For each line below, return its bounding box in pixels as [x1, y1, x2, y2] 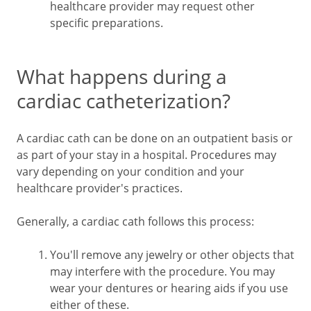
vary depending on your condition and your [17, 164, 244, 179]
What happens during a [17, 63, 227, 90]
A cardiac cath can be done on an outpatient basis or [17, 131, 293, 146]
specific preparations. [50, 15, 163, 31]
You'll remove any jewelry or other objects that [50, 247, 294, 262]
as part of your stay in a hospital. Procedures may [17, 147, 276, 162]
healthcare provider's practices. [17, 180, 183, 196]
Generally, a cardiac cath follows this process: [17, 214, 254, 229]
